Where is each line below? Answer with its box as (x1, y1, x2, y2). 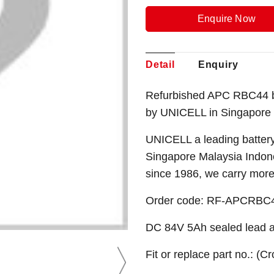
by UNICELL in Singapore (146, 106, 271, 119)
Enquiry (198, 59, 239, 70)
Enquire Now (198, 13, 256, 24)
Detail (146, 59, 175, 70)
